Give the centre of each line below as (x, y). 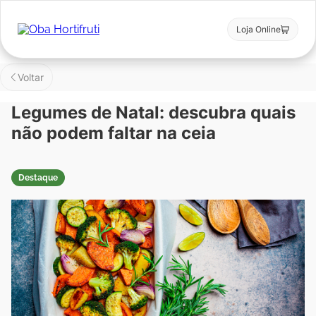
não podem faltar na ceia (114, 133)
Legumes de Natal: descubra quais (153, 113)
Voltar (31, 77)
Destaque (38, 178)
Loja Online (259, 29)
